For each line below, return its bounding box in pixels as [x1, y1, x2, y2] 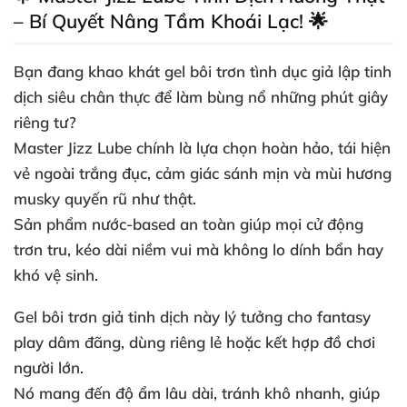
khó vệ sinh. [14, 265, 98, 284]
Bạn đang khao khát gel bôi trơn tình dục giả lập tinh [14, 62, 392, 81]
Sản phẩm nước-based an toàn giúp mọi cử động [14, 214, 363, 233]
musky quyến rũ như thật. [14, 189, 196, 208]
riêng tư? [14, 113, 76, 132]
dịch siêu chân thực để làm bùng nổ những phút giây [14, 87, 388, 106]
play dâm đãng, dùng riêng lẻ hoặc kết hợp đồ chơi [14, 333, 375, 352]
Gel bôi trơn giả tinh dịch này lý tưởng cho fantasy [14, 307, 371, 326]
